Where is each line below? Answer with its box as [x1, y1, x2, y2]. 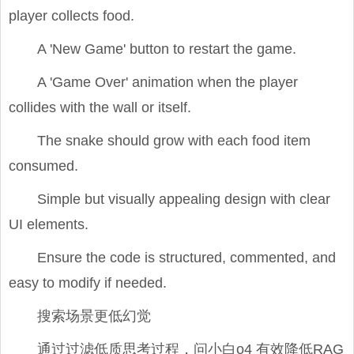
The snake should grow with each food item [37, 133, 311, 149]
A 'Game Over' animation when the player [37, 74, 298, 91]
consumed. [9, 158, 78, 175]
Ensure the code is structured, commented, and [37, 250, 336, 266]
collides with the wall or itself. [9, 100, 191, 116]
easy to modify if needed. [9, 275, 167, 292]
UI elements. [9, 217, 88, 233]
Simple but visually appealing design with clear [37, 191, 330, 208]
